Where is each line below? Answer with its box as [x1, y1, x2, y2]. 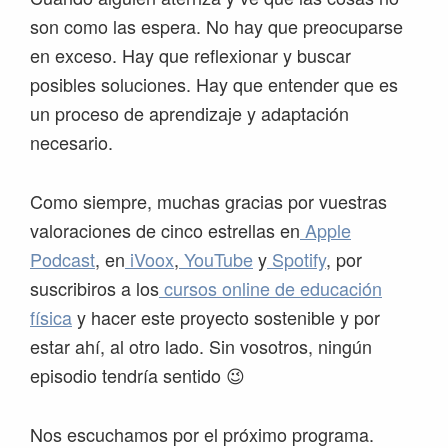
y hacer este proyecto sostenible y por [72, 304, 380, 331]
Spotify [267, 246, 326, 273]
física [30, 304, 72, 331]
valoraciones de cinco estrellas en [30, 217, 300, 244]
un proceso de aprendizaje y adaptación [30, 100, 349, 127]
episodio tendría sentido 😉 [30, 362, 245, 389]
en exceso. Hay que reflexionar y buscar [30, 42, 351, 69]
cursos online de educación [159, 275, 382, 302]
